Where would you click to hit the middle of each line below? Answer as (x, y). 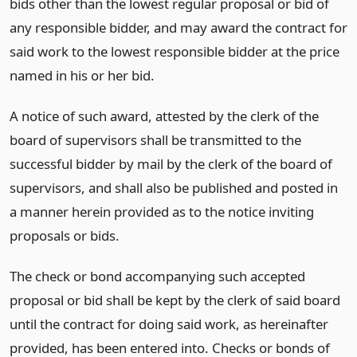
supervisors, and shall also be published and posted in (174, 187)
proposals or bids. (65, 235)
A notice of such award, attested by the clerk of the (164, 116)
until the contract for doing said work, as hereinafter (169, 324)
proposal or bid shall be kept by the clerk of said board (175, 300)
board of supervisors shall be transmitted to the (155, 139)
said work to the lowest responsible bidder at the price (175, 51)
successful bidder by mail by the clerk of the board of (171, 163)
